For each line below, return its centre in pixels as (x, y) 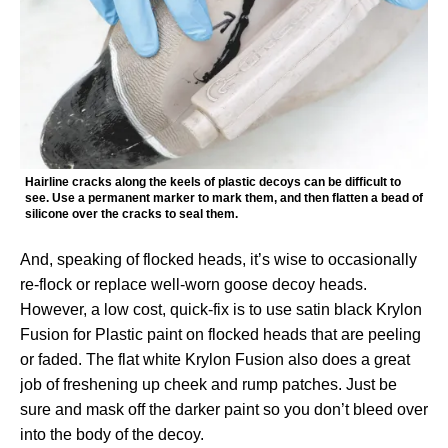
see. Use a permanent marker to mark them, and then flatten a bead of (224, 198)
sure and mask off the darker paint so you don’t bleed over (224, 410)
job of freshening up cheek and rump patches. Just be (208, 385)
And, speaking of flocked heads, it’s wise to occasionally (218, 260)
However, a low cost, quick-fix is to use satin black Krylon (221, 310)
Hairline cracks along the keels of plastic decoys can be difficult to (213, 182)
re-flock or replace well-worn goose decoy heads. (193, 285)
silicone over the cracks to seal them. (131, 214)
